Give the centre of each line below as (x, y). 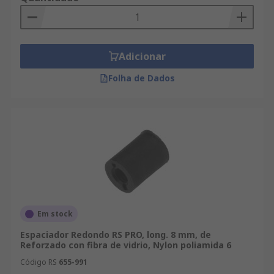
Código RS (39, 262)
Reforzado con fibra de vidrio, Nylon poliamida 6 (126, 245)
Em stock (55, 214)
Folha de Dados (141, 78)
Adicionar (142, 56)
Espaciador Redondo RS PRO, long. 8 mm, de (116, 235)
